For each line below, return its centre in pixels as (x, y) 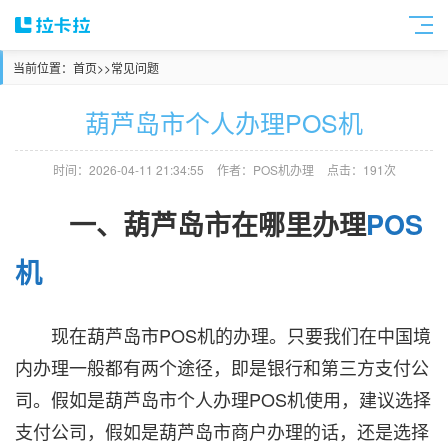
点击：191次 (361, 169)
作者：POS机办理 (265, 169)
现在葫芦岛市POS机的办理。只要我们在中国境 (223, 334)
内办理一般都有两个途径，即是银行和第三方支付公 (222, 366)
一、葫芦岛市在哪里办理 (190, 224)
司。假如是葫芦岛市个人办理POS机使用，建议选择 (223, 398)
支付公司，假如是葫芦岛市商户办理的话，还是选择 (222, 430)
